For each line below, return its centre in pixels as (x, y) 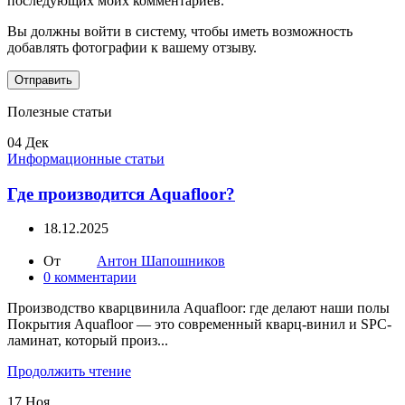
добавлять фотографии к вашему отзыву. (132, 47)
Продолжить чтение (69, 372)
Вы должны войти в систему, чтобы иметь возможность (180, 31)
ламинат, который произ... (88, 341)
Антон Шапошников (161, 261)
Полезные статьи (60, 112)
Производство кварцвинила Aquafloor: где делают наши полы (198, 308)
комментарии (95, 278)
